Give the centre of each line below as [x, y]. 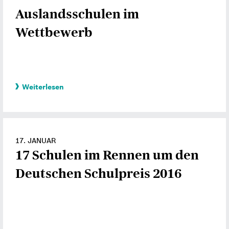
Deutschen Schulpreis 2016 [98, 174]
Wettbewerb [54, 33]
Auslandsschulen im [77, 14]
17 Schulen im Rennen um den [107, 155]
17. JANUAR [36, 141]
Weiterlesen [43, 87]
